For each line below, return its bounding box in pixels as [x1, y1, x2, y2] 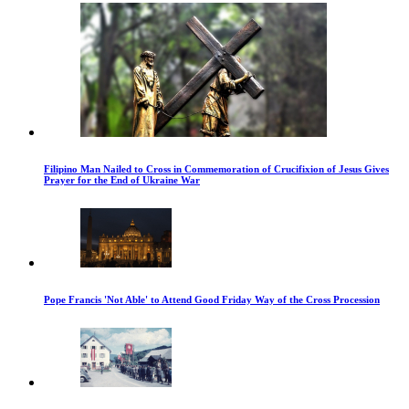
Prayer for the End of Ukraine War [44, 173, 200, 185]
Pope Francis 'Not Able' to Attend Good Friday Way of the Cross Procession [44, 293, 380, 305]
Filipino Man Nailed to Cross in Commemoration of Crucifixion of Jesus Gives [44, 163, 389, 174]
